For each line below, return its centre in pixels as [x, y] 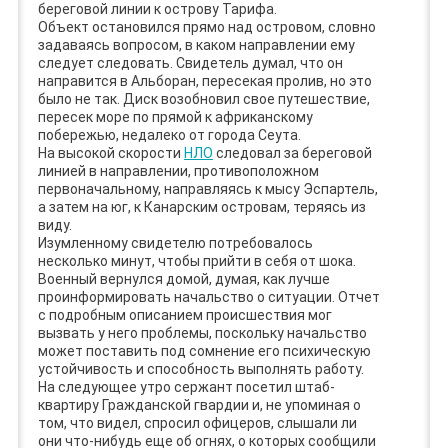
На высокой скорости [110, 152]
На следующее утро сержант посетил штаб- [186, 386]
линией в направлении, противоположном [178, 170]
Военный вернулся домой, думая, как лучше [183, 278]
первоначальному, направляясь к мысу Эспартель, [207, 188]
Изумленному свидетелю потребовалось [175, 242]
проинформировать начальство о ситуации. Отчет [208, 296]
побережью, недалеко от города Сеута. [169, 134]
